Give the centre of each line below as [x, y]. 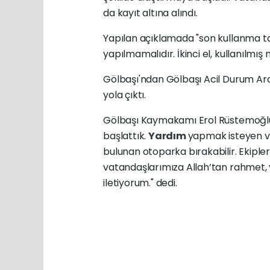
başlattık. [126, 136]
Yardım [168, 136]
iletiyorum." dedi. [140, 183]
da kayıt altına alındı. [150, 13]
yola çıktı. [124, 95]
